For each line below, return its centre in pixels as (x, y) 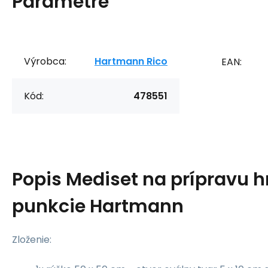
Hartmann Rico (131, 61)
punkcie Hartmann (98, 206)
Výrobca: (45, 61)
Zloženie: (32, 239)
